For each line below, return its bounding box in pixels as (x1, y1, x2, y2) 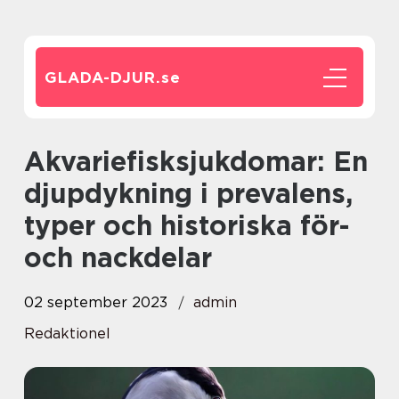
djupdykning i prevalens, (24, 177, 353, 209)
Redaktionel (24, 325, 110, 342)
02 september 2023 (24, 294, 167, 311)
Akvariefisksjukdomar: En (24, 145, 45, 177)
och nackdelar (24, 241, 212, 273)
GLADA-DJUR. (45, 69, 161, 86)
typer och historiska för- (24, 209, 350, 241)
